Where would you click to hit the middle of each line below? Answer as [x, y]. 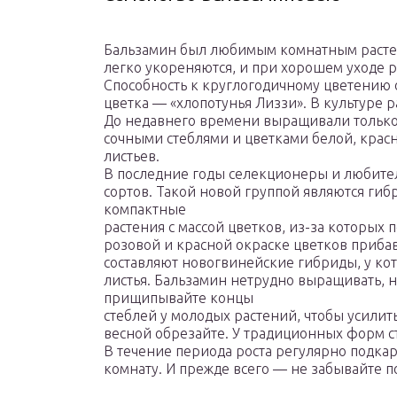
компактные [145, 210]
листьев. [132, 156]
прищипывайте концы [179, 298]
